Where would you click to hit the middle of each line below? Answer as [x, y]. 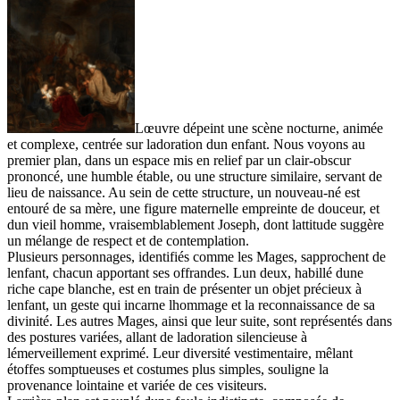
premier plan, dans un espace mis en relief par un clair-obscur [179, 160]
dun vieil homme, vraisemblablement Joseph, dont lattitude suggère [196, 224]
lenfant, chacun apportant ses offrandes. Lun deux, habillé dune [185, 272]
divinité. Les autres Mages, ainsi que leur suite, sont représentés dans [200, 321]
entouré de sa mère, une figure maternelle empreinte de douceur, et [193, 208]
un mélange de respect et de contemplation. [128, 240]
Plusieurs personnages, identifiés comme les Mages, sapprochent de [196, 256]
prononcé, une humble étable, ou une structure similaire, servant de [195, 176]
